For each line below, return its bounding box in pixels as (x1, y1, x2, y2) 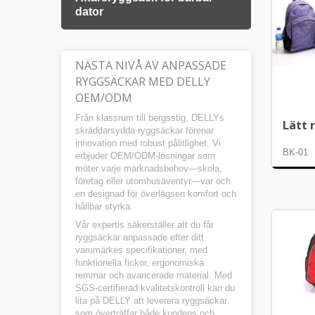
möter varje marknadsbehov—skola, (75, 163, 222, 174)
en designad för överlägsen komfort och (75, 188, 236, 199)
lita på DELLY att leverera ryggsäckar (75, 295, 227, 306)
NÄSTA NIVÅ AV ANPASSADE (75, 58, 226, 73)
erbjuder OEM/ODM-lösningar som (75, 150, 215, 161)
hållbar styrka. (75, 201, 133, 212)
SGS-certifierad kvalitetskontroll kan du (75, 283, 235, 293)
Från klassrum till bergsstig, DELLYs (75, 112, 224, 123)
